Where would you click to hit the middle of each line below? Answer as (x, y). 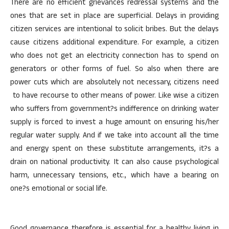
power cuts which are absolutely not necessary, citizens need (114, 83)
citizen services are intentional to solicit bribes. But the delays (114, 30)
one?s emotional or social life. (59, 189)
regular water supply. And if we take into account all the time (114, 136)
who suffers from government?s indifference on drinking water (114, 110)
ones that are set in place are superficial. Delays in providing (114, 17)
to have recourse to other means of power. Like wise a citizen (114, 96)
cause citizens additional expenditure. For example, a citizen (114, 43)
